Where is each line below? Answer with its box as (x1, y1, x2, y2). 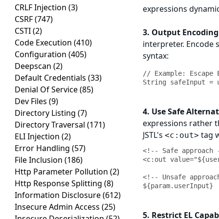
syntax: (143, 50, 169, 62)
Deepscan (15, 61, 53, 72)
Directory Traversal (15, 119, 87, 131)
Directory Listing (15, 108, 78, 119)
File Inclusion (15, 154, 65, 166)
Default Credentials (15, 72, 88, 84)
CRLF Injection (15, 2, 68, 13)
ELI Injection (15, 131, 62, 142)
